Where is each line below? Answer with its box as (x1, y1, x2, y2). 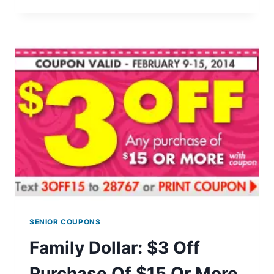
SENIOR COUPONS (29, 217, 101, 226)
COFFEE (81, 9, 117, 19)
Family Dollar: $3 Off (29, 237, 200, 258)
